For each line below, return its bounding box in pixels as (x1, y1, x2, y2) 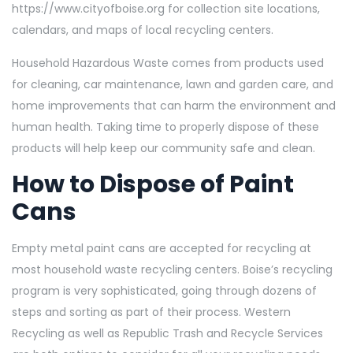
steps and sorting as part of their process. (12, 303, 244, 320)
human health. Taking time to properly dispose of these (12, 118, 319, 135)
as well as (68, 325, 120, 341)
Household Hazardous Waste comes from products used (12, 54, 324, 71)
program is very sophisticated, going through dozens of (12, 282, 317, 299)
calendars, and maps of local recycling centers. (12, 21, 277, 38)
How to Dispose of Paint (12, 167, 294, 201)
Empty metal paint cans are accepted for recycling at (12, 240, 311, 256)
